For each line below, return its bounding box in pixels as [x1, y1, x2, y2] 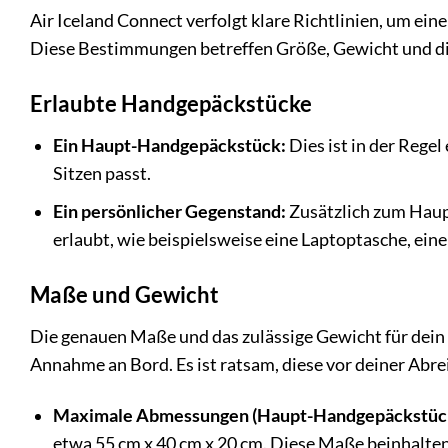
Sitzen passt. [52, 162, 151, 184]
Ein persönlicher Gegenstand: [52, 201, 286, 223]
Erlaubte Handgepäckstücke [30, 89, 312, 117]
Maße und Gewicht [30, 281, 219, 309]
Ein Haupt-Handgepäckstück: [52, 134, 286, 156]
